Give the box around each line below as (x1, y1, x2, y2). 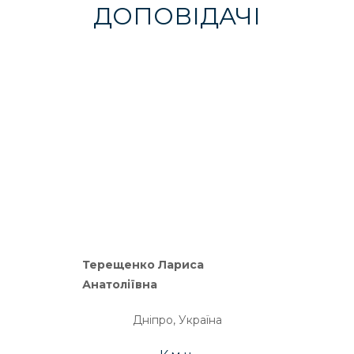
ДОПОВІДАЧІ (93, 2, 261, 31)
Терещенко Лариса (82, 258, 204, 272)
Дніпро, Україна (132, 313, 222, 327)
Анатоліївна (82, 277, 157, 292)
